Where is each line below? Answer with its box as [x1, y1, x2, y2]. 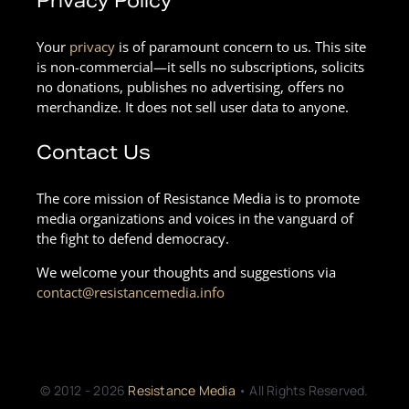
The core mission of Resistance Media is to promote [37, 188, 360, 207]
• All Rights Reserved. [237, 381, 369, 399]
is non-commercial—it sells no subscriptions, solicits [37, 57, 364, 76]
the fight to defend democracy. [37, 228, 229, 247]
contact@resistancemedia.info [37, 282, 225, 301]
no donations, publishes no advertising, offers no [37, 77, 344, 96]
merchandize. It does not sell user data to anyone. [37, 97, 349, 116]
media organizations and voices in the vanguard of [37, 208, 353, 227]
